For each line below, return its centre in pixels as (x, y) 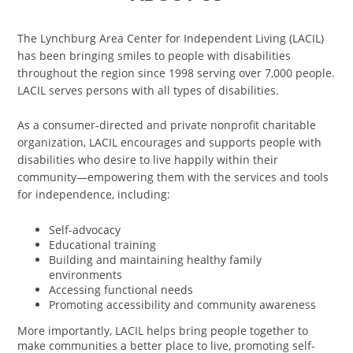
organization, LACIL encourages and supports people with (170, 142)
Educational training (103, 245)
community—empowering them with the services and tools (173, 177)
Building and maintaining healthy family (156, 260)
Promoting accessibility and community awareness (183, 305)
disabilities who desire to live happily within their (148, 160)
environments (86, 275)
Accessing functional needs (121, 290)
